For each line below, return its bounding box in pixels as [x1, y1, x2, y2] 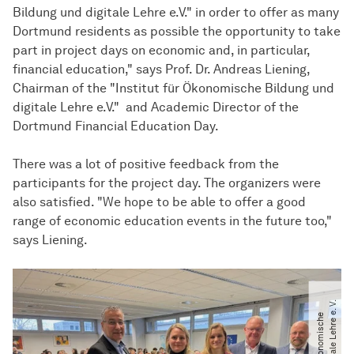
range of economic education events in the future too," [13, 213, 332, 229]
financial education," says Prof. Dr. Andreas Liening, [13, 62, 310, 77]
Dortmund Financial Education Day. [13, 119, 219, 134]
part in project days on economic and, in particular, [13, 43, 310, 58]
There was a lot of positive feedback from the [13, 156, 279, 172]
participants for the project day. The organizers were [13, 175, 321, 191]
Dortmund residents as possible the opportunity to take [13, 24, 341, 40]
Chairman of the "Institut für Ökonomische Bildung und [13, 81, 334, 96]
